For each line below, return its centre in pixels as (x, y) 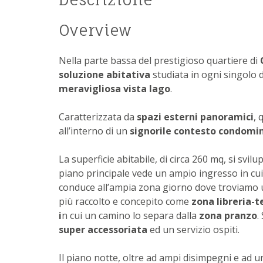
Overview (95, 30)
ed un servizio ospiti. (193, 230)
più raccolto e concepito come (125, 202)
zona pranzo (228, 216)
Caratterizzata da (98, 117)
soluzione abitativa (104, 75)
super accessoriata (103, 230)
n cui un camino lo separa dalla (130, 216)
